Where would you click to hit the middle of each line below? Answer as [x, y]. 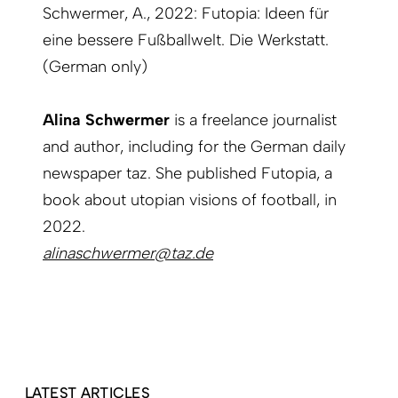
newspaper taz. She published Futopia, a [187, 174]
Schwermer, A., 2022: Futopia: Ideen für [186, 14]
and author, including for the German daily [194, 147]
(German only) [95, 67]
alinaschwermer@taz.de [128, 254]
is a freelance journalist [255, 120]
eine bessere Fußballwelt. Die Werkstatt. [186, 40]
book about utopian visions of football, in [190, 200]
